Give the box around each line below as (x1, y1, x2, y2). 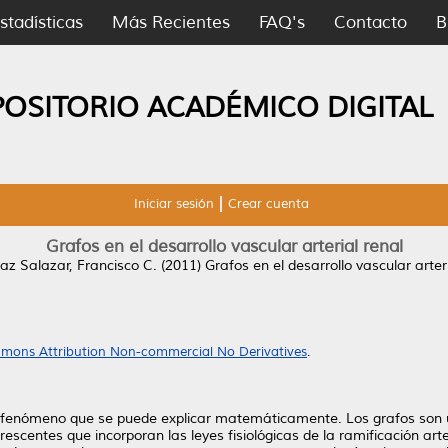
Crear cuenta (227, 196, 309, 212)
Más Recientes (112, 12, 230, 33)
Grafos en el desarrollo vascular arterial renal (45, 236, 403, 257)
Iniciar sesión (133, 196, 214, 212)
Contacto (334, 12, 407, 33)
